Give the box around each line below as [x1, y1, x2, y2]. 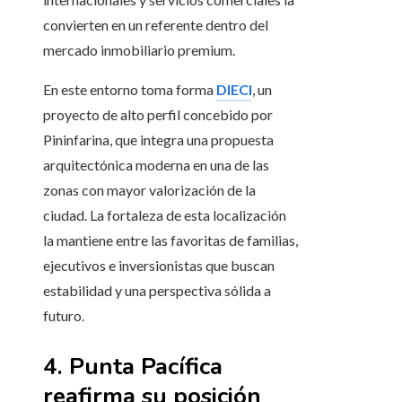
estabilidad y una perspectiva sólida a [43, 282, 271, 300]
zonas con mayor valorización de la [43, 181, 256, 199]
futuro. [43, 307, 84, 325]
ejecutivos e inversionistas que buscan [43, 257, 275, 275]
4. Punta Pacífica [43, 351, 223, 383]
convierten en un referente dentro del [43, 16, 268, 34]
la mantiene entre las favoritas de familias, [43, 232, 298, 249]
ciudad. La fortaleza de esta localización [43, 206, 286, 224]
